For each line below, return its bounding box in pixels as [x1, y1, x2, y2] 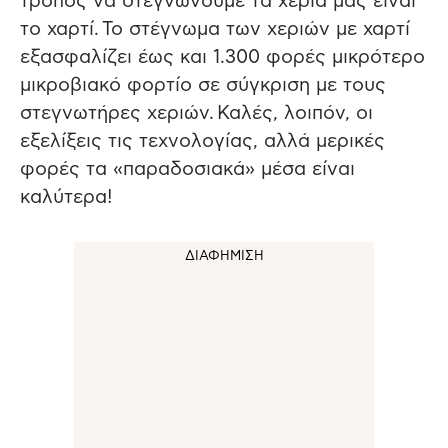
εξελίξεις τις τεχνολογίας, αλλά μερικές [20, 131, 385, 151]
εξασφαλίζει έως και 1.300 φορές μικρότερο [20, 47, 425, 67]
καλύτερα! [20, 187, 113, 207]
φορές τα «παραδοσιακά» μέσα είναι [20, 159, 355, 179]
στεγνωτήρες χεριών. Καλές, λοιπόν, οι [20, 103, 373, 123]
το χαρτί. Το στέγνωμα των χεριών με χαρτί [20, 19, 410, 39]
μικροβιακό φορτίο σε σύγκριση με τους [20, 75, 386, 95]
